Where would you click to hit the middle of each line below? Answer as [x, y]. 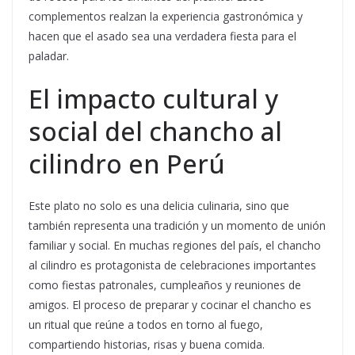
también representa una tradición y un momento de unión [177, 226]
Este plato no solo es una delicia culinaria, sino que [159, 206]
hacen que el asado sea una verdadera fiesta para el [162, 36]
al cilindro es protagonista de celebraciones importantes [172, 265]
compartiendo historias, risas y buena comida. [147, 345]
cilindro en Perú [127, 164]
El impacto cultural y [153, 99]
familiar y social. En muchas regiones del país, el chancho [175, 246]
